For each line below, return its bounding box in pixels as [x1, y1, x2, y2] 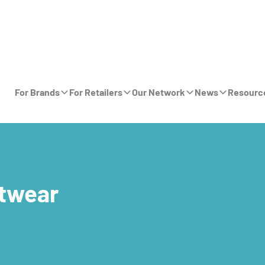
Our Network [131, 86, 185, 98]
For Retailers [69, 86, 122, 98]
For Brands [14, 86, 60, 98]
